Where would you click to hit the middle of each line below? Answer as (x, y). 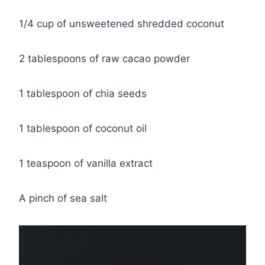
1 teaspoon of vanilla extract (86, 163)
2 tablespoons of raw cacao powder (104, 58)
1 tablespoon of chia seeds (83, 93)
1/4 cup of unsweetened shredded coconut (122, 23)
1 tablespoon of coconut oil (83, 128)
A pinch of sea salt (63, 198)
